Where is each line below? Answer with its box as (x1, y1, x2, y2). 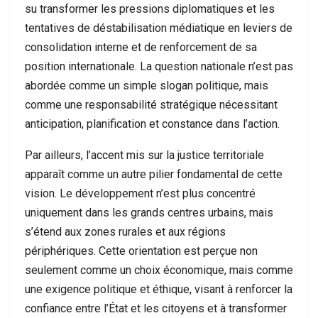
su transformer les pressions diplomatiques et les (25, 2, 275, 16)
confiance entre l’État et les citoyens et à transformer (25, 302, 287, 315)
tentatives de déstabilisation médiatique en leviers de (25, 21, 292, 35)
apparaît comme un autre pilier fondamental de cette (25, 168, 283, 181)
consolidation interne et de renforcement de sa (25, 40, 257, 54)
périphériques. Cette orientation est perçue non (25, 244, 258, 258)
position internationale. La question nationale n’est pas (25, 60, 293, 73)
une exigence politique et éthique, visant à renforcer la (25, 283, 292, 296)
